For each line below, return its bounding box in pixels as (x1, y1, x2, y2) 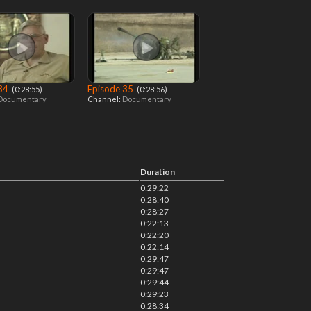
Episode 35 (87, 83, 135, 94)
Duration (140, 167, 175, 177)
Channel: (87, 94, 122, 103)
